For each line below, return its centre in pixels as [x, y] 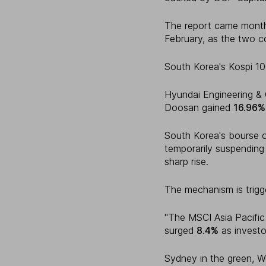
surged [180, 231]
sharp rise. [186, 162]
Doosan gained [199, 108]
